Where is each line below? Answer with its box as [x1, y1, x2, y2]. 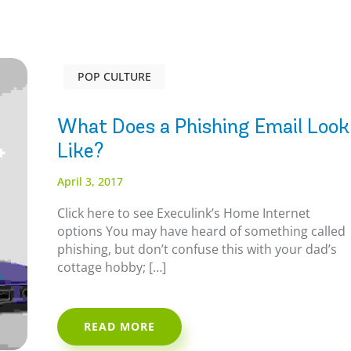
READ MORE [84, 318, 156, 334]
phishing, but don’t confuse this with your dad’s [57, 240, 338, 258]
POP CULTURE [78, 68, 152, 84]
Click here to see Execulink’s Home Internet [57, 204, 311, 222]
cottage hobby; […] [57, 258, 167, 276]
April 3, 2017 [57, 173, 124, 189]
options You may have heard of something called [57, 222, 346, 240]
